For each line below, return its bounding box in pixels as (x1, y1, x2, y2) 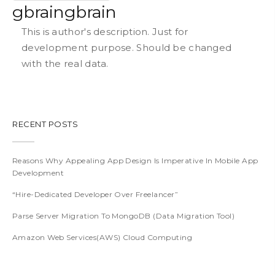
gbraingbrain (12, 1, 117, 22)
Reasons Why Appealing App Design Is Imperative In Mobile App (12, 155, 258, 165)
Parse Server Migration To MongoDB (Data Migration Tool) (12, 211, 235, 220)
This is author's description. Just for (21, 25, 188, 37)
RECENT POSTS (12, 118, 79, 129)
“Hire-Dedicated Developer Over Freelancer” (12, 189, 179, 199)
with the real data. (21, 57, 109, 69)
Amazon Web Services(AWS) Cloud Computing (12, 232, 193, 242)
